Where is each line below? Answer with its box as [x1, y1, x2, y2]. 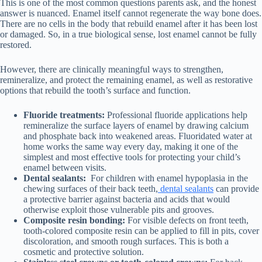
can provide [213, 184, 259, 194]
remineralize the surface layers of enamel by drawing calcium [23, 120, 249, 131]
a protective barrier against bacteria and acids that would [23, 194, 230, 205]
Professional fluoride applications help [107, 110, 247, 120]
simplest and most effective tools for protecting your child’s [23, 152, 240, 163]
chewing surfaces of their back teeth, [23, 184, 158, 194]
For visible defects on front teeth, [125, 215, 249, 226]
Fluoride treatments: [23, 110, 107, 120]
